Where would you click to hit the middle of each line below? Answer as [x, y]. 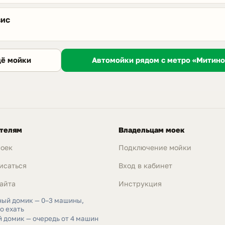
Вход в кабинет [145, 166]
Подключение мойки [155, 147]
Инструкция [140, 184]
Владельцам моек [152, 130]
